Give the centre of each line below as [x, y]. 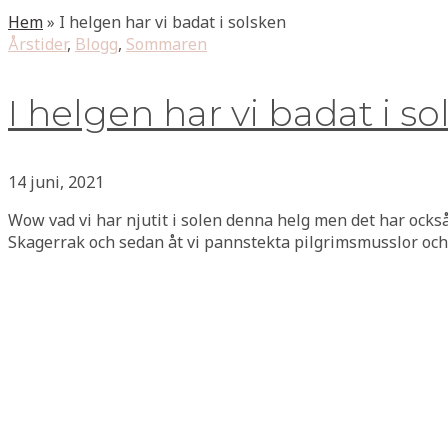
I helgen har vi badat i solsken [172, 22]
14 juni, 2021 [56, 182]
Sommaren [166, 44]
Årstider [37, 44]
